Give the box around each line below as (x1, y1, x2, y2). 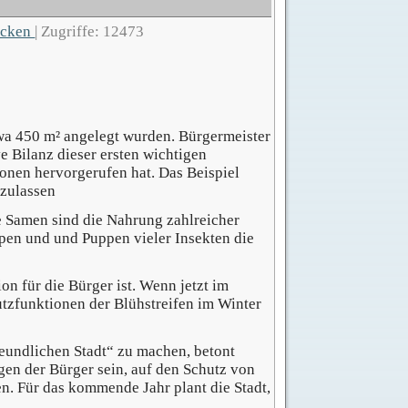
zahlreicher (167, 211, 240, 229)
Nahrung (107, 211, 168, 229)
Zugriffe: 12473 (41, 23, 145, 40)
